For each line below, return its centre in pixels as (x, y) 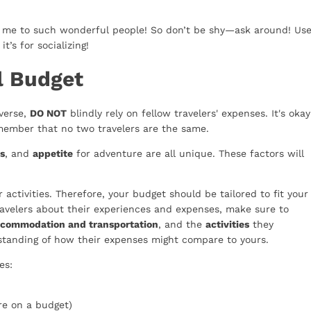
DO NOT (48, 114)
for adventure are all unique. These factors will (188, 154)
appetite (53, 154)
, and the (182, 225)
